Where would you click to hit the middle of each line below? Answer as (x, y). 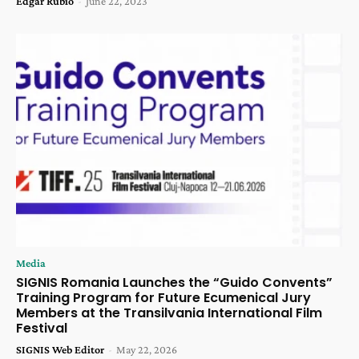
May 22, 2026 (147, 349)
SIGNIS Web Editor (60, 349)
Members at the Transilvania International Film (169, 313)
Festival (42, 328)
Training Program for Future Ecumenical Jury (163, 297)
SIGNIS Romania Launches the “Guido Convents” (174, 282)
